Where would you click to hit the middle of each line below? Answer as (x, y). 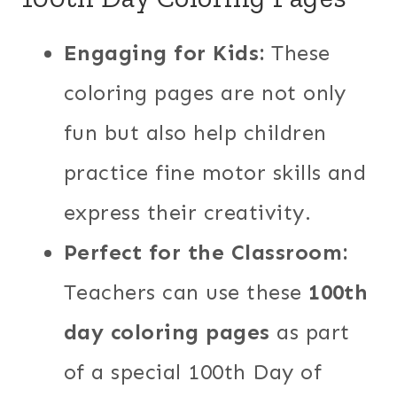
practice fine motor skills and (215, 172)
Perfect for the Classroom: (206, 252)
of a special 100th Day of (193, 371)
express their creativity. (187, 212)
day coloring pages (167, 331)
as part (310, 331)
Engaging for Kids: (164, 52)
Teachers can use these (187, 292)
